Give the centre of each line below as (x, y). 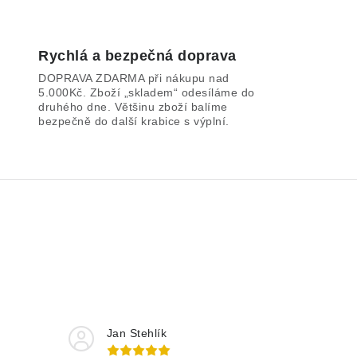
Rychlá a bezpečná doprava (137, 56)
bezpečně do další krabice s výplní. (134, 121)
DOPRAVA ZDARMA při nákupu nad (134, 78)
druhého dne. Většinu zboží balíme (133, 107)
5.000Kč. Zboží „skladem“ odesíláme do (147, 92)
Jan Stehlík (136, 333)
